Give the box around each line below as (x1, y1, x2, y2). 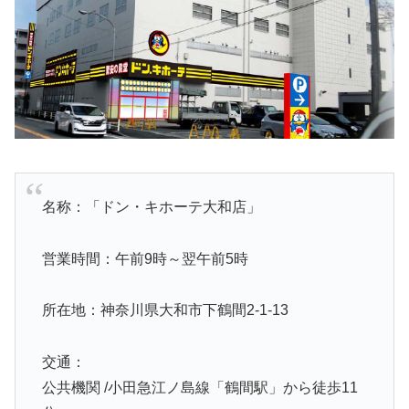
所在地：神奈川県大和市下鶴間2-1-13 (41, 302, 288, 319)
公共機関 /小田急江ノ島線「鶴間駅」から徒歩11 (41, 380, 358, 396)
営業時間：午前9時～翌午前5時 (41, 250, 248, 267)
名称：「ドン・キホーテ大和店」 (41, 198, 261, 215)
